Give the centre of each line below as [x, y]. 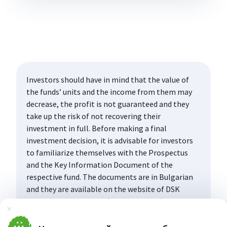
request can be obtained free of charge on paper [109, 213]
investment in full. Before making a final [97, 128]
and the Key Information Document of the [100, 164]
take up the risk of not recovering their [94, 116]
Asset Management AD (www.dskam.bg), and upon [113, 201]
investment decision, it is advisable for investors [110, 140]
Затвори [22, 212]
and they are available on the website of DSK [103, 189]
